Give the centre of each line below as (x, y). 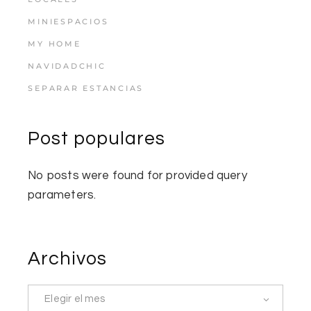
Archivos (67, 259)
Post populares (96, 138)
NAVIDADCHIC (67, 66)
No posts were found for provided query (137, 175)
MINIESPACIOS (68, 21)
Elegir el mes (75, 299)
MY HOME (54, 43)
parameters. (62, 195)
